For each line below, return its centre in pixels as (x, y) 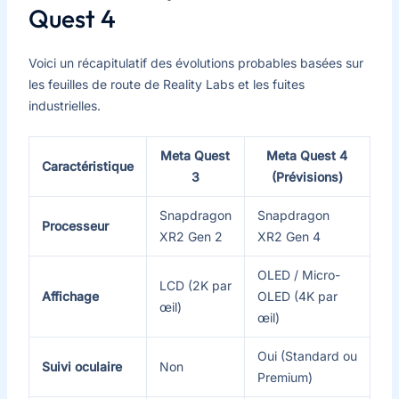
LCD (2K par (195, 285)
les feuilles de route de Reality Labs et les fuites (166, 84)
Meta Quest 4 (307, 155)
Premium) (285, 377)
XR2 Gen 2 (191, 236)
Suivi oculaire (81, 366)
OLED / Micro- (298, 274)
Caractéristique (87, 166)
